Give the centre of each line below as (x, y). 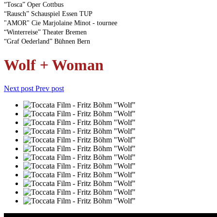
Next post (19, 89)
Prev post (50, 89)
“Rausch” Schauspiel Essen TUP (48, 14)
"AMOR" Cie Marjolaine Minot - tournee (61, 23)
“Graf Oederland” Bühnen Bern (47, 41)
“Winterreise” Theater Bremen (45, 32)
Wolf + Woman (54, 65)
